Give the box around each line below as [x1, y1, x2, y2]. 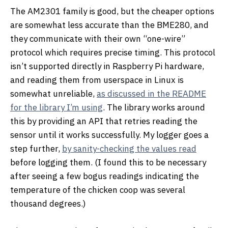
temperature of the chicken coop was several [10, 184, 185, 195]
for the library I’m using [10, 101, 103, 113]
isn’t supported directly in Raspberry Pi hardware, [10, 60, 204, 72]
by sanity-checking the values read [62, 142, 196, 154]
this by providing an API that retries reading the [10, 115, 197, 127]
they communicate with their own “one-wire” [10, 33, 185, 44]
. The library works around [103, 101, 205, 113]
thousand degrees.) [10, 197, 86, 209]
